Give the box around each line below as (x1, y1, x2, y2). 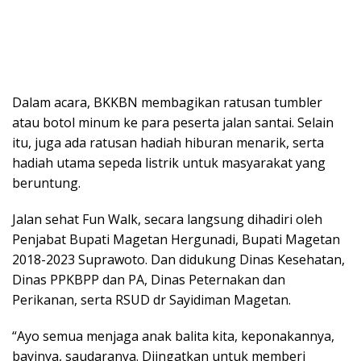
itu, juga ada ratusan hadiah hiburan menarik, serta (12, 134, 324, 152)
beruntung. (12, 174, 81, 193)
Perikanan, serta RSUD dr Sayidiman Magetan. (12, 291, 291, 309)
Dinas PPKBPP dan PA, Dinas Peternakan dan (12, 271, 285, 289)
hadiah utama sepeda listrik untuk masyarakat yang (12, 154, 326, 172)
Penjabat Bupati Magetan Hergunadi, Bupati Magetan (12, 230, 340, 249)
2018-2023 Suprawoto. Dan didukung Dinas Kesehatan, (12, 251, 345, 269)
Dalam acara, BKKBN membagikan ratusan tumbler (12, 93, 322, 112)
